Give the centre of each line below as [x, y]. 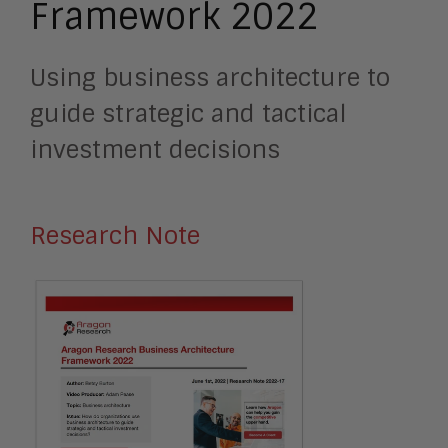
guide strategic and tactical [188, 113]
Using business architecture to [210, 77]
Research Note [115, 235]
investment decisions [155, 149]
